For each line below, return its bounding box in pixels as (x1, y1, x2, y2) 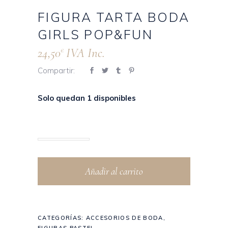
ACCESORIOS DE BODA (85, 214, 163, 222)
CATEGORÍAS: (38, 214, 86, 222)
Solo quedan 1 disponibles (38, 93, 136, 103)
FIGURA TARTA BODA (38, 9, 190, 25)
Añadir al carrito (85, 165, 143, 178)
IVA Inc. (66, 45, 105, 61)
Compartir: (38, 66, 75, 76)
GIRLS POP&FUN (38, 26, 153, 42)
